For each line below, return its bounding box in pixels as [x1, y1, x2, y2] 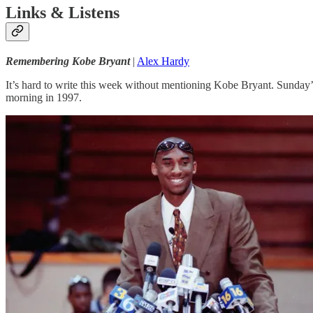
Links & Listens [6, 3, 119, 22]
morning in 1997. [6, 92, 82, 104]
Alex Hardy [137, 55, 189, 68]
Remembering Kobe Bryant [6, 55, 130, 68]
